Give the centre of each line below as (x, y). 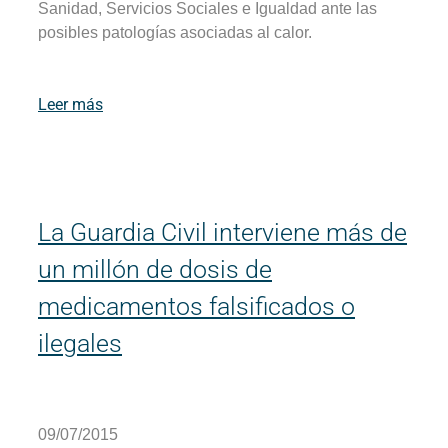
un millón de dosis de (155, 270)
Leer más (70, 105)
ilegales (80, 344)
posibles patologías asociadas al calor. (175, 33)
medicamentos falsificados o (196, 307)
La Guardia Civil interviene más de (222, 233)
